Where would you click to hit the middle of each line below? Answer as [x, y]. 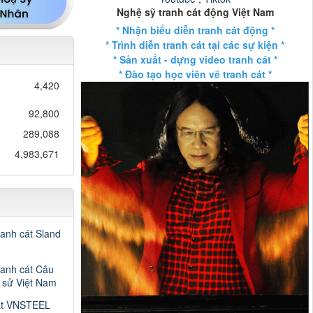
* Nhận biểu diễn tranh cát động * [195, 30]
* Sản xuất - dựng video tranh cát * [195, 59]
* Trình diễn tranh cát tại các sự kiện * [195, 44]
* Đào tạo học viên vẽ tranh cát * [195, 74]
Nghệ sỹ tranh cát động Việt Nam [195, 12]
